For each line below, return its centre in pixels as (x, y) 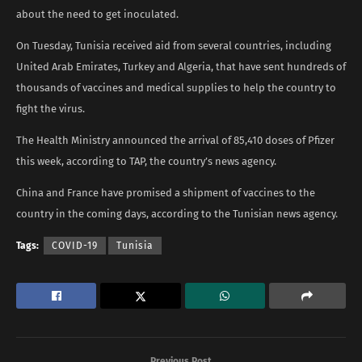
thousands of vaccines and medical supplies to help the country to (176, 87)
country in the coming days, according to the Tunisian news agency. (177, 213)
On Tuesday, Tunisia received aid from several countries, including (174, 45)
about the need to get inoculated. (97, 14)
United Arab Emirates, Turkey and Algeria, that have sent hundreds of (181, 66)
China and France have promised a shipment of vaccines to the (166, 192)
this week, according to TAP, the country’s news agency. (146, 161)
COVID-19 (75, 245)
